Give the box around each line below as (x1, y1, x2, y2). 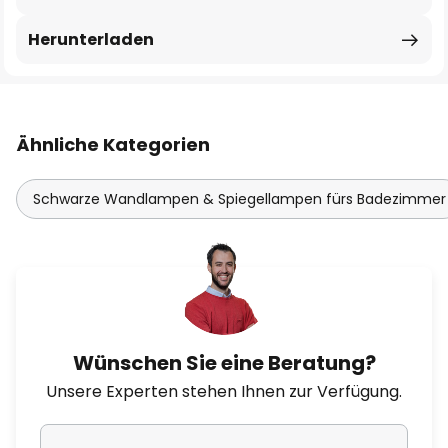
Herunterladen (28, 28, 154, 51)
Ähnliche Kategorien (16, 132, 210, 157)
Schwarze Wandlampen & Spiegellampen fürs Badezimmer (33, 189, 446, 209)
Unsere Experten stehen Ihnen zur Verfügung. (46, 380, 402, 403)
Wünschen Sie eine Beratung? (72, 349, 376, 377)
